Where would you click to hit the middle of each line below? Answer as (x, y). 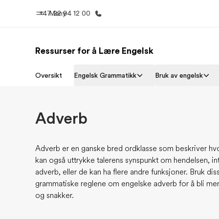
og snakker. (55, 196)
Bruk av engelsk (179, 75)
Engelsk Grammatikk (105, 75)
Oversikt (49, 75)
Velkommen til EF (94, 86)
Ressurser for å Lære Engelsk (94, 51)
